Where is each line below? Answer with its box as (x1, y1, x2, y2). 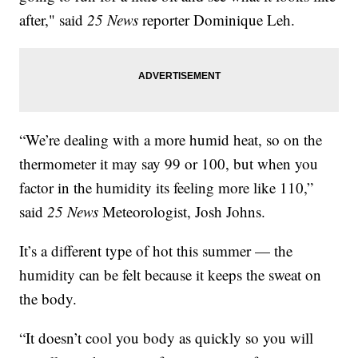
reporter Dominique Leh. (138, 9, 296, 30)
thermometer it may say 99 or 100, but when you (19, 153, 319, 173)
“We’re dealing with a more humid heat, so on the (19, 129, 323, 149)
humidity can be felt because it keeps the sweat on (19, 264, 322, 284)
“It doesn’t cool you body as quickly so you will (19, 327, 314, 348)
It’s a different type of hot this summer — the (19, 240, 293, 261)
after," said (19, 9, 88, 30)
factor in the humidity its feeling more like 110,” (19, 177, 314, 197)
